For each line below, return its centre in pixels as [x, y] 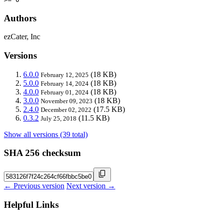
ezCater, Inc [22, 37]
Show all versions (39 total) [46, 134]
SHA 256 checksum [42, 153]
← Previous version [34, 186]
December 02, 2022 [66, 109]
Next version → [91, 186]
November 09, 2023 [67, 101]
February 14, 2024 [65, 83]
